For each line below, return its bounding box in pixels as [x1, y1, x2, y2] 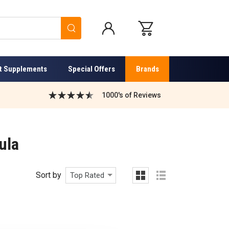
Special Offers [67, 64, 115, 74]
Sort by [35, 170, 61, 180]
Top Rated [70, 170, 104, 180]
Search [77, 20, 115, 35]
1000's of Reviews [101, 90, 161, 99]
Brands [135, 64, 159, 74]
